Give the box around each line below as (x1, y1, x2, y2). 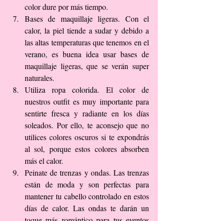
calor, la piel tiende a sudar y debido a (25, 25, 149, 36)
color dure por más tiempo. (25, 1, 112, 12)
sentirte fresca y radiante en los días (25, 108, 149, 118)
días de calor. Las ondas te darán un (25, 202, 149, 213)
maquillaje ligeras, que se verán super (25, 60, 149, 71)
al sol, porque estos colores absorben (25, 143, 149, 154)
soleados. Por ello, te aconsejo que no (25, 119, 149, 130)
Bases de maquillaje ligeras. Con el (25, 13, 149, 24)
